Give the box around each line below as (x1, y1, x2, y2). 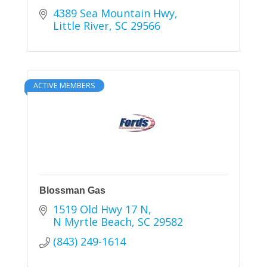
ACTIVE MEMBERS (33, 80, 95, 91)
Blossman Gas (39, 185, 105, 196)
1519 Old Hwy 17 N (52, 202, 148, 217)
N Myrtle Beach (52, 215, 132, 229)
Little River (52, 18, 109, 33)
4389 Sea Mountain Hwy (52, 6, 175, 21)
